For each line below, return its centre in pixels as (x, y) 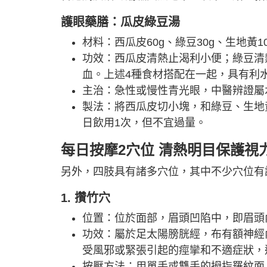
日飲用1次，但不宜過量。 (144, 122)
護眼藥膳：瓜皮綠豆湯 (120, 22)
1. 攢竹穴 (86, 198)
